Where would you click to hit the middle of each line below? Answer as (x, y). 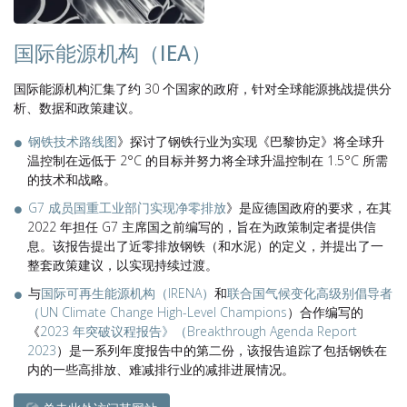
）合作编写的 (325, 312)
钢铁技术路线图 (73, 141)
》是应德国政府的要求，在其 (309, 208)
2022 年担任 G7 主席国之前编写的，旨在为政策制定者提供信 (202, 227)
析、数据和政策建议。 (77, 108)
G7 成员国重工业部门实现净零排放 (127, 208)
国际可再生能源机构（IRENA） (128, 293)
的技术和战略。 (72, 179)
